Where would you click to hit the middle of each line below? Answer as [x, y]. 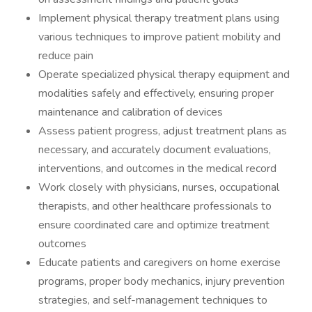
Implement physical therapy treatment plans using [159, 18]
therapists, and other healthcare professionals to [155, 206]
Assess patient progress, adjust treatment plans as [163, 131]
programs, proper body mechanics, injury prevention [162, 281]
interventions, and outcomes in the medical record [157, 169]
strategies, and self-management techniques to [153, 300]
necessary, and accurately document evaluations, [155, 150]
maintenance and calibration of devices [131, 112]
